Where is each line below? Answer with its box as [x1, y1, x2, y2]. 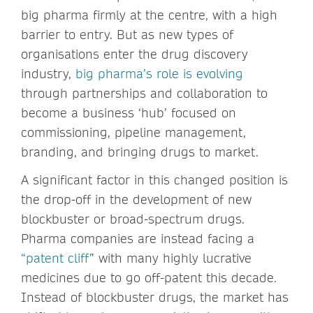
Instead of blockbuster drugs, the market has [21, 289, 289, 305]
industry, [21, 65, 75, 82]
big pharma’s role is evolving [75, 65, 243, 82]
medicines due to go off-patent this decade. [21, 269, 277, 286]
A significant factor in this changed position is [21, 171, 288, 188]
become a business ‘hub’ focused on [21, 104, 236, 121]
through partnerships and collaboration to [21, 85, 268, 101]
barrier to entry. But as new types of [21, 26, 233, 43]
